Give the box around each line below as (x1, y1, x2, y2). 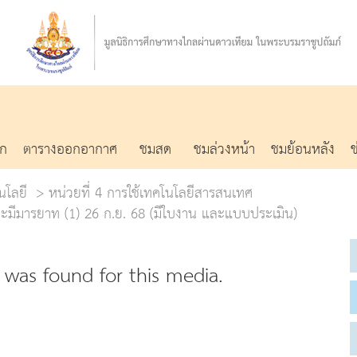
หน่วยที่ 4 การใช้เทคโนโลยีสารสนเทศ (49, 178, 253, 207)
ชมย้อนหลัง (271, 135, 335, 163)
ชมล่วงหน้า (194, 135, 255, 163)
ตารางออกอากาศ (23, 135, 117, 163)
